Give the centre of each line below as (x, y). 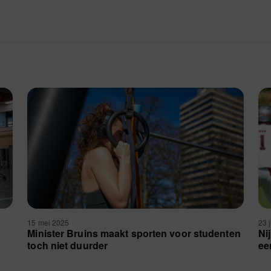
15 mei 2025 (49, 222)
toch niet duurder (68, 245)
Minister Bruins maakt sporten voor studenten (134, 233)
